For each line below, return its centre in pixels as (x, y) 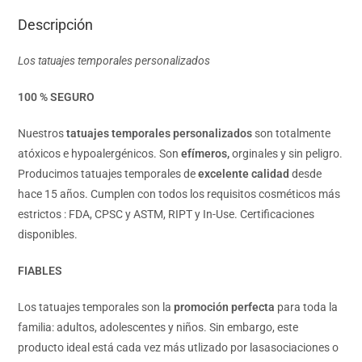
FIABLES (40, 271)
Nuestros (42, 134)
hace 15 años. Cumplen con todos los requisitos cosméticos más (179, 194)
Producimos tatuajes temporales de (108, 174)
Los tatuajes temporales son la (95, 307)
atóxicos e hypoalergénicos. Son (100, 154)
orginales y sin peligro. (288, 154)
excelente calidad (244, 174)
